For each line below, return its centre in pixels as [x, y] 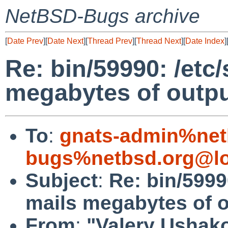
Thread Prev [110, 41]
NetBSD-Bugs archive [103, 16]
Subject [62, 180]
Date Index [205, 41]
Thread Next [159, 41]
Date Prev [25, 41]
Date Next [65, 41]
